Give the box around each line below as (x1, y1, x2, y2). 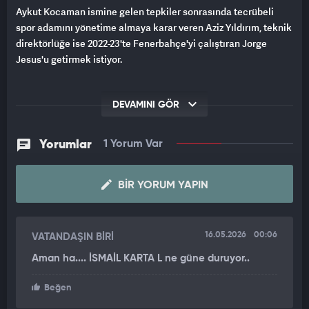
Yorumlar (37, 139, 94, 152)
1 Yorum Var (103, 139, 163, 150)
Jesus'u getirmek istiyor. (16, 52, 122, 66)
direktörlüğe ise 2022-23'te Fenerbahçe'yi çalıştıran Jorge (16, 37, 267, 50)
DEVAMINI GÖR (112, 100, 182, 110)
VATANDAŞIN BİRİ (32, 232, 114, 243)
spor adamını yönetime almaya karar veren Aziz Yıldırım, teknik (16, 21, 292, 34)
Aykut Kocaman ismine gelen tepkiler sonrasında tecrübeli (16, 5, 274, 19)
